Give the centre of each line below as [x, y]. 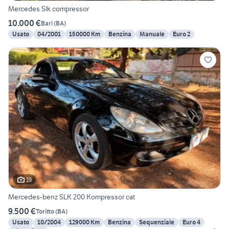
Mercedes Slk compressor [49, 9]
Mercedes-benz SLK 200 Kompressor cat [72, 197]
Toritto [45, 211]
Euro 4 [191, 222]
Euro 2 [181, 34]
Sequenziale [157, 222]
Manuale [152, 34]
